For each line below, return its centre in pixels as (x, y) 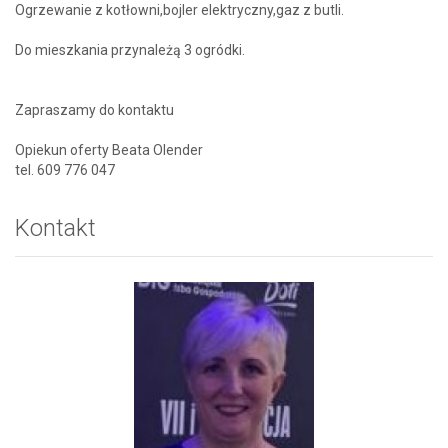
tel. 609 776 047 (65, 169)
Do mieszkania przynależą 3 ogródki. (130, 49)
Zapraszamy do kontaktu (94, 109)
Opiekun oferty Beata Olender (109, 149)
